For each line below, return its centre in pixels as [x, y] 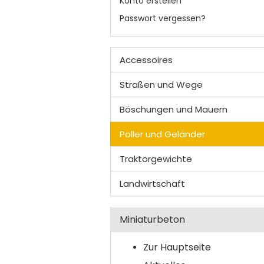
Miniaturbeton [152, 220]
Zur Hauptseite [177, 247]
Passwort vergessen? [163, 18]
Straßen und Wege [161, 85]
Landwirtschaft [152, 184]
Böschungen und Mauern [174, 109]
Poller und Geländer [162, 134]
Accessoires [146, 60]
